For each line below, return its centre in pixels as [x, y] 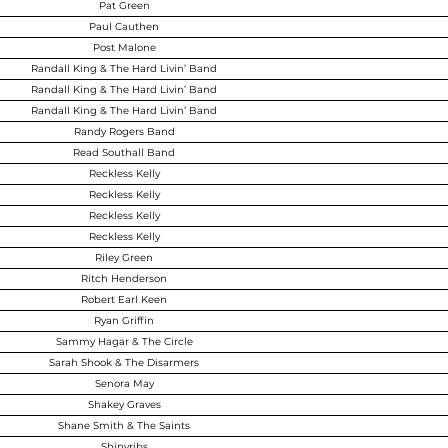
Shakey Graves [124, 404]
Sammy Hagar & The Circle [124, 341]
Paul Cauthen [124, 26]
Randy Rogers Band [124, 131]
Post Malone [124, 47]
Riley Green [124, 257]
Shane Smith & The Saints [124, 425]
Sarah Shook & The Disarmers [124, 362]
